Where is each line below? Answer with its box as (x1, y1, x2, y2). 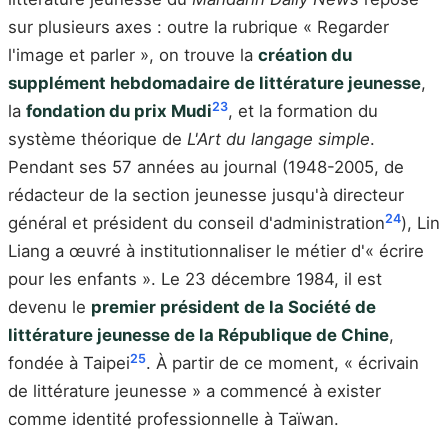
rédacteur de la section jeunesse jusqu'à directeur (8, 185, 404, 206)
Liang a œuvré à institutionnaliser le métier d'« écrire (8, 241, 424, 262)
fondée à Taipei (8, 353, 130, 374)
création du (258, 45, 352, 66)
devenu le (8, 297, 91, 318)
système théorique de (8, 129, 187, 150)
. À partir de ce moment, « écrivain (146, 353, 419, 374)
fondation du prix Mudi (26, 101, 212, 122)
